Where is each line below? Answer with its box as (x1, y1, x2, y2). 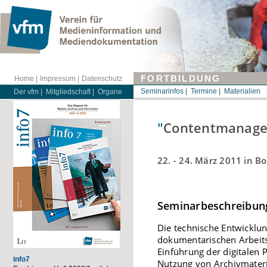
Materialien (224, 87, 260, 95)
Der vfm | (14, 88, 42, 96)
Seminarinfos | (141, 87, 187, 95)
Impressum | (40, 74, 79, 83)
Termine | (191, 87, 221, 95)
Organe (98, 88, 122, 96)
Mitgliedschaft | (46, 88, 94, 96)
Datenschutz (82, 74, 122, 83)
